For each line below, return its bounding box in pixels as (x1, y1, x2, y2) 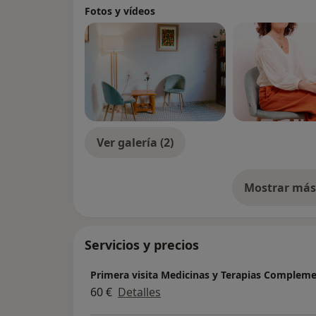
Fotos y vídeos (85, 4, 155, 18)
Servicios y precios (85, 236, 199, 253)
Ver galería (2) (97, 134, 174, 150)
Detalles (118, 284, 161, 300)
